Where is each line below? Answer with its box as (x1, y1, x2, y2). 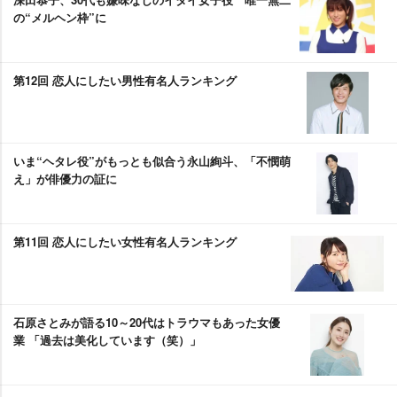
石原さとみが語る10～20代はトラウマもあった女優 (13, 313, 280, 331)
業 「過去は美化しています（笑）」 (13, 331, 201, 348)
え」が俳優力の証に (13, 169, 117, 187)
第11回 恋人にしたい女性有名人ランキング (13, 232, 237, 250)
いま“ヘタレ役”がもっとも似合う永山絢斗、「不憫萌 (13, 152, 291, 169)
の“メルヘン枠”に (13, 8, 106, 26)
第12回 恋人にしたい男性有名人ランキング (13, 71, 237, 89)
